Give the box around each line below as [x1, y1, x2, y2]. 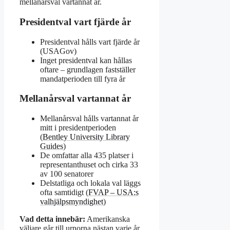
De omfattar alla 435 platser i [40, 151, 133, 160]
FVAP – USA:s [88, 188, 139, 197]
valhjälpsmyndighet [40, 197, 103, 206]
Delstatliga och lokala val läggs [40, 179, 141, 188]
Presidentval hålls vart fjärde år [40, 37, 140, 46]
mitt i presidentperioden [40, 123, 116, 132]
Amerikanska [85, 215, 130, 224]
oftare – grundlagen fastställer [40, 65, 136, 74]
